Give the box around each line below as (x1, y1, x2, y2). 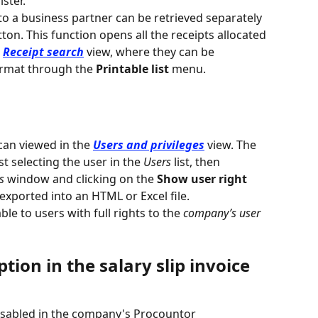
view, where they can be (84, 44, 217, 60)
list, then (171, 154, 223, 170)
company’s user (183, 205, 263, 221)
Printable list (96, 61, 172, 77)
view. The (204, 137, 259, 153)
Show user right (157, 171, 250, 187)
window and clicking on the (4, 171, 157, 187)
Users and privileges (93, 137, 204, 153)
